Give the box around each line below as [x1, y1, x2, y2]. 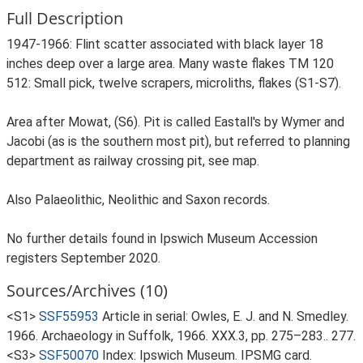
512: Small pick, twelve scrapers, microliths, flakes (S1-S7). [6, 75, 341, 91]
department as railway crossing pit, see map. [6, 153, 259, 169]
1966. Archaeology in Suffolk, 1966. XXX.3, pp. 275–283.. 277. [6, 328, 356, 344]
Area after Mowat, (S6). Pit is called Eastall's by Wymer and [6, 114, 344, 130]
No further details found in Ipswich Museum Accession [6, 231, 318, 246]
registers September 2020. [6, 250, 160, 266]
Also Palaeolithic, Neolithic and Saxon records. [6, 192, 270, 207]
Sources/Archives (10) [6, 280, 168, 301]
